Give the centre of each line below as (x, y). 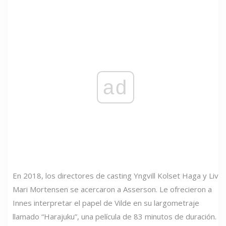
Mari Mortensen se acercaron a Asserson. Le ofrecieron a (112, 189)
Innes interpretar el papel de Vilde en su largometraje (106, 203)
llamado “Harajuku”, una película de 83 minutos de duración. (115, 217)
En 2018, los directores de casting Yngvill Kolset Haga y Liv (116, 176)
